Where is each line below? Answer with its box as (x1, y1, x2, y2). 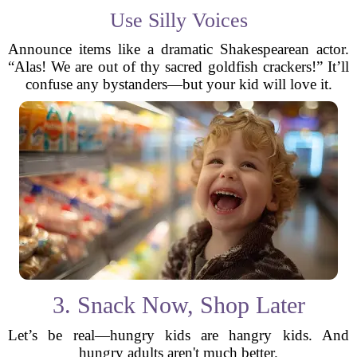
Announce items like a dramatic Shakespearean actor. (8, 41, 349, 57)
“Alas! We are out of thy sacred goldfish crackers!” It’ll (8, 58, 349, 75)
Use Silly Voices (109, 9, 248, 32)
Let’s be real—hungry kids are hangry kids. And (8, 327, 349, 343)
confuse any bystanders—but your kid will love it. (25, 76, 332, 92)
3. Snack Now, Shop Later (52, 292, 305, 318)
